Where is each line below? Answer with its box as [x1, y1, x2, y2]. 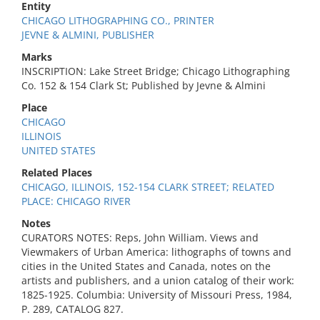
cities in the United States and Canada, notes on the [21, 259, 271, 273]
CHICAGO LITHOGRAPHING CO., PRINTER [21, 14, 214, 27]
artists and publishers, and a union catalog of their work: [21, 274, 294, 287]
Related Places [21, 166, 92, 179]
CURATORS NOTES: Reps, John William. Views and [21, 231, 259, 244]
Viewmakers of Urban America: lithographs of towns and [21, 245, 291, 259]
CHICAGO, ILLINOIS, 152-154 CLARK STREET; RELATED [21, 180, 274, 194]
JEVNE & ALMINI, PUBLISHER [21, 28, 154, 41]
